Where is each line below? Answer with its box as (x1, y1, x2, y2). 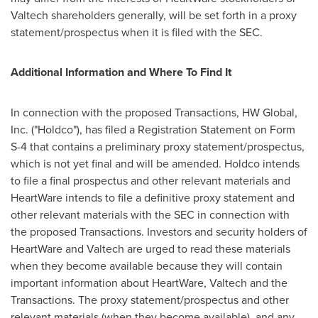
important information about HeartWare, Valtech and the (11, 275, 287, 291)
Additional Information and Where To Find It (11, 64, 231, 81)
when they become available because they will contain (11, 258, 283, 274)
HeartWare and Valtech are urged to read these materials (11, 241, 290, 257)
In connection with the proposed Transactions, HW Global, (11, 104, 297, 121)
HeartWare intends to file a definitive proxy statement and (11, 190, 295, 206)
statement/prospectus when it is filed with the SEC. (11, 24, 263, 40)
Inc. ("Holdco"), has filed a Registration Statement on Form (11, 121, 295, 138)
